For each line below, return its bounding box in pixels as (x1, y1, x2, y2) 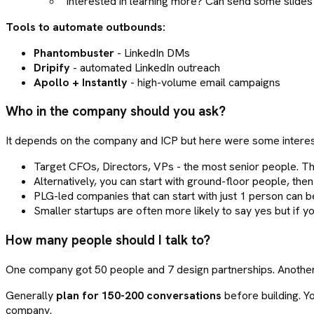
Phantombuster (34, 45, 114, 60)
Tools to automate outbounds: (6, 19, 165, 34)
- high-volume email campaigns (128, 74, 280, 90)
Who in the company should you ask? (6, 102, 226, 121)
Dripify (34, 60, 70, 75)
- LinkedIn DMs (114, 45, 190, 60)
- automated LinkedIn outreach (70, 60, 220, 75)
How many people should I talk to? (6, 231, 210, 249)
